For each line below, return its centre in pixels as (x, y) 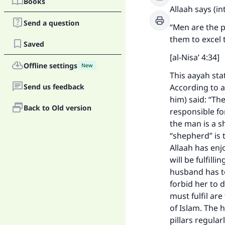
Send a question (51, 23)
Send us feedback (54, 86)
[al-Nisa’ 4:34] (195, 57)
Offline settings (50, 65)
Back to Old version (58, 107)
